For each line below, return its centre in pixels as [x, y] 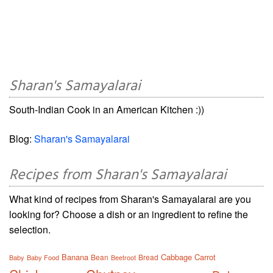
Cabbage [176, 257]
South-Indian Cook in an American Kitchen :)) [107, 109]
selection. [30, 229]
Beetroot [123, 257]
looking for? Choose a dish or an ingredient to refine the [129, 214]
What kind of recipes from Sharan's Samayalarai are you [130, 199]
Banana [75, 257]
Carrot [205, 257]
